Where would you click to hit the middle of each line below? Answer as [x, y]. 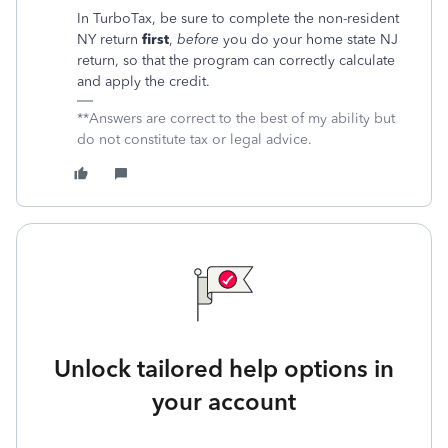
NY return [109, 39]
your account [224, 401]
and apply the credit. [143, 81]
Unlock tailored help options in [224, 368]
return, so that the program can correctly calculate [236, 60]
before [198, 39]
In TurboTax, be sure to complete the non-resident [238, 18]
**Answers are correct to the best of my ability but [236, 118]
